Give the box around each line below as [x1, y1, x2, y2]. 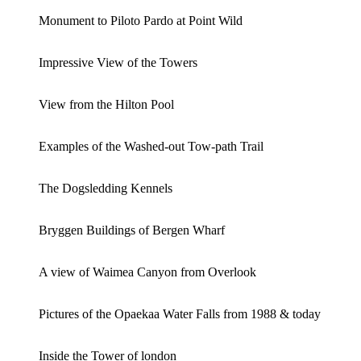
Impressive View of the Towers [39, 55, 197, 69]
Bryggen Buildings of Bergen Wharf [39, 222, 225, 237]
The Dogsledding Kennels [39, 180, 172, 195]
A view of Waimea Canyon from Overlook [39, 264, 256, 279]
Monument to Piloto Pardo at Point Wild [39, 13, 243, 27]
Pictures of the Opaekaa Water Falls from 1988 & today [39, 306, 321, 321]
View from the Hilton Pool [39, 97, 174, 111]
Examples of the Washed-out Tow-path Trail [39, 139, 263, 153]
